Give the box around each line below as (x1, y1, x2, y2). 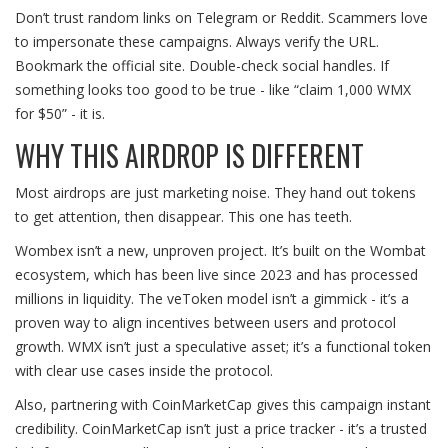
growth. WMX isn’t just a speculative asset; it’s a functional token (15, 337, 431, 357)
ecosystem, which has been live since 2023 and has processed (15, 265, 418, 285)
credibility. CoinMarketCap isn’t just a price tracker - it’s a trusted (15, 419, 427, 439)
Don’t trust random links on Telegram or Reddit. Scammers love (15, 8, 428, 28)
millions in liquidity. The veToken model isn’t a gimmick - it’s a (15, 289, 409, 309)
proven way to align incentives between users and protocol (15, 313, 396, 333)
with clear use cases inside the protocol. (15, 361, 273, 381)
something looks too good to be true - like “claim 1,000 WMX (15, 80, 411, 100)
